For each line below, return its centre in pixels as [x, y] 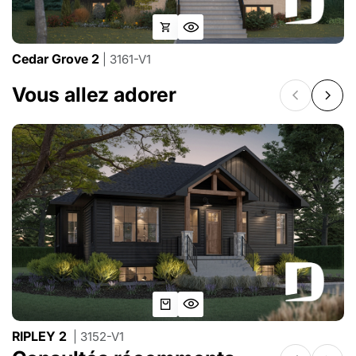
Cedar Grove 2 [57, 59]
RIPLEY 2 [41, 336]
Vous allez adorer [94, 94]
